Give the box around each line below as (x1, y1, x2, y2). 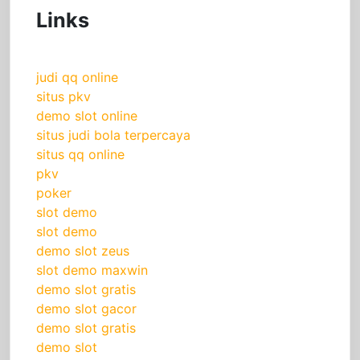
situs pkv (36, 88, 91, 105)
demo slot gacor (36, 301, 137, 317)
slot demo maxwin (36, 262, 148, 279)
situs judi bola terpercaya (36, 127, 190, 144)
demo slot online (36, 108, 137, 125)
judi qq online (36, 69, 118, 86)
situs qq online (36, 146, 125, 163)
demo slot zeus (36, 243, 129, 260)
